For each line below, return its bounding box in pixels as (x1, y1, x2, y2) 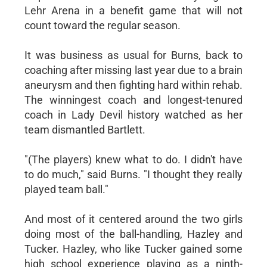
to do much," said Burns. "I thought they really (24, 167, 243, 181)
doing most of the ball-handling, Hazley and (24, 227, 243, 240)
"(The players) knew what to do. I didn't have (24, 153, 243, 166)
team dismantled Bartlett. (24, 123, 145, 136)
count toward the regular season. (24, 18, 181, 32)
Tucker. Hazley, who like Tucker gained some (24, 242, 243, 255)
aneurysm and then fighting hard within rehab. (24, 78, 243, 91)
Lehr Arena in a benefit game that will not (24, 4, 243, 17)
